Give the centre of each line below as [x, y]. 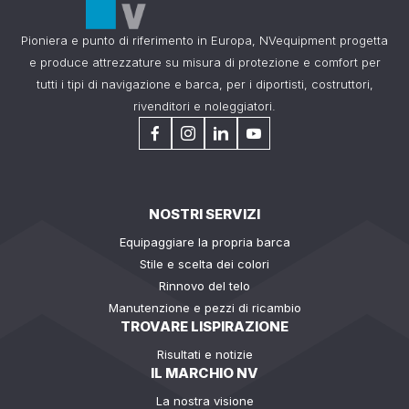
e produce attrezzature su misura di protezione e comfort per [204, 63]
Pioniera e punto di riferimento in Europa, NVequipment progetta [204, 41]
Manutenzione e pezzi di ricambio [204, 308]
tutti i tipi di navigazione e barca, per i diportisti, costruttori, [204, 84]
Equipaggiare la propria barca [204, 242]
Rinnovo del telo [204, 286]
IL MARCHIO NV [204, 373]
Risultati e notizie [204, 355]
